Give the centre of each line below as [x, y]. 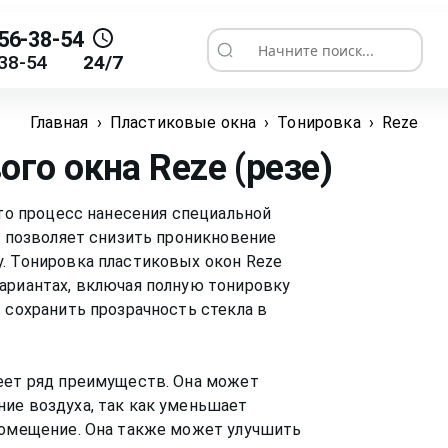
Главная [59, 123]
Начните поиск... [272, 56]
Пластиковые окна [183, 123]
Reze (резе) [241, 168]
